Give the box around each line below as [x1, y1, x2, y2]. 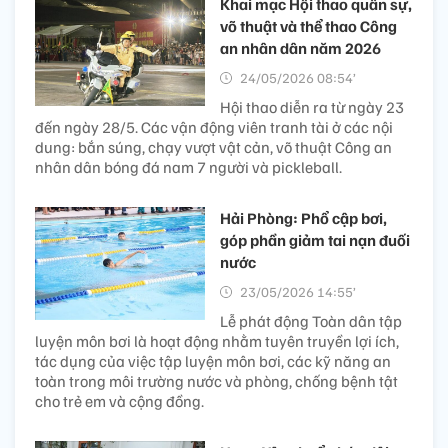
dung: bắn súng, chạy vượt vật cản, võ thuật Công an [35, 136, 392, 157]
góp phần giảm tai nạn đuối [220, 229, 410, 250]
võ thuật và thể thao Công [220, 15, 397, 36]
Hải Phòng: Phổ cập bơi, [220, 207, 387, 228]
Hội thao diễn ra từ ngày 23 [220, 96, 404, 117]
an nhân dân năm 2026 [220, 37, 381, 58]
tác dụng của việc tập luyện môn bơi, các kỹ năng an [35, 350, 391, 371]
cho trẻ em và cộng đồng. [35, 390, 204, 411]
